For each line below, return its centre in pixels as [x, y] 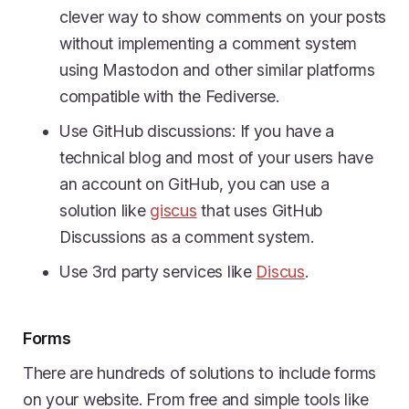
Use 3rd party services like [158, 272]
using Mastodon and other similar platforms [217, 70]
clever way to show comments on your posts [223, 17]
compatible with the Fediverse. [169, 97]
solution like [105, 211]
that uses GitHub [260, 211]
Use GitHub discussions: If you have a [197, 131]
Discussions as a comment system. [187, 237]
